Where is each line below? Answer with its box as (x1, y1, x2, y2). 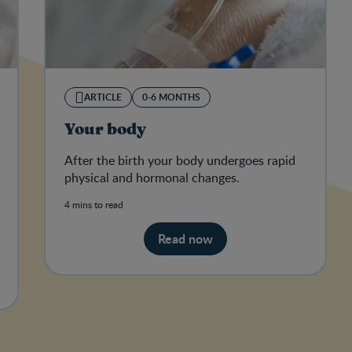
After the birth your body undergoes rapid (64, 152, 295, 170)
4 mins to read (64, 198, 123, 211)
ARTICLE (84, 90, 122, 104)
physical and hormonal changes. (64, 169, 240, 187)
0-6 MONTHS (142, 90, 200, 104)
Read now (158, 229, 213, 248)
